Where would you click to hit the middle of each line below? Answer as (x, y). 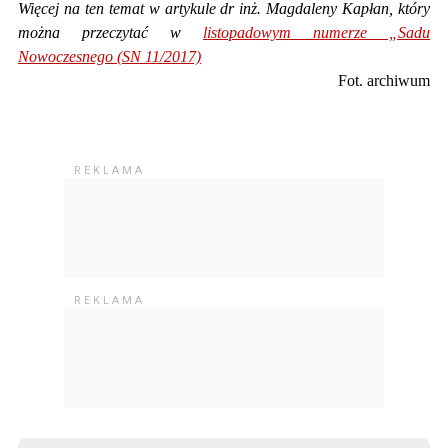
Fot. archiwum (384, 80)
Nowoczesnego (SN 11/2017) (109, 56)
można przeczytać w (110, 32)
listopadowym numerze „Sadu (316, 32)
